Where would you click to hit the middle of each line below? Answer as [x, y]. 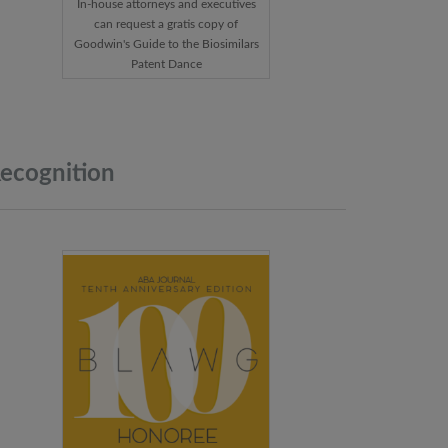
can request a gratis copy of [166, 24]
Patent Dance [166, 64]
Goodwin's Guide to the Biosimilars [166, 44]
